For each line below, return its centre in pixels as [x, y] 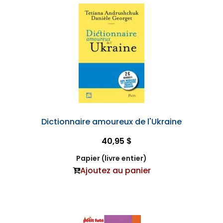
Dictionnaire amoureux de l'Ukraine [111, 122]
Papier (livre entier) [111, 159]
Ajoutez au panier [115, 171]
